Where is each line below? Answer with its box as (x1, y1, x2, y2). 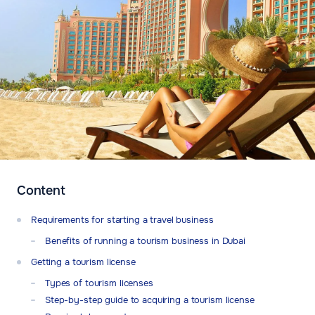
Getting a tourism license (31, 256, 136, 269)
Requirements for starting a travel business (31, 214, 214, 226)
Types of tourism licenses (45, 277, 153, 290)
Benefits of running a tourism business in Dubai (45, 235, 245, 247)
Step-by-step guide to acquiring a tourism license (45, 294, 255, 307)
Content (17, 183, 65, 199)
